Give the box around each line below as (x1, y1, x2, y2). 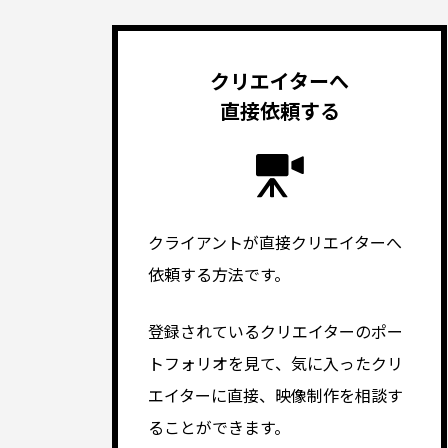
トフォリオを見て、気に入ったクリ (148, 351, 403, 376)
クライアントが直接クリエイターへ (148, 230, 402, 255)
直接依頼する (219, 96, 340, 126)
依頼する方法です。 (148, 262, 290, 287)
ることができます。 (148, 415, 290, 440)
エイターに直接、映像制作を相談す (148, 383, 403, 408)
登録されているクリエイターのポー (148, 319, 403, 344)
